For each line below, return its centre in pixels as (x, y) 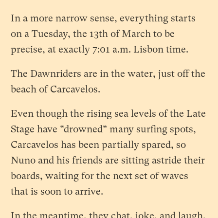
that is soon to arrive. (57, 192)
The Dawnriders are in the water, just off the (108, 74)
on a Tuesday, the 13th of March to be (93, 34)
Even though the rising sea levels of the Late (109, 114)
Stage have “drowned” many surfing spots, (104, 129)
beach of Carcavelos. (56, 90)
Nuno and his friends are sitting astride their (108, 161)
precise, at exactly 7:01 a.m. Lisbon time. (100, 50)
